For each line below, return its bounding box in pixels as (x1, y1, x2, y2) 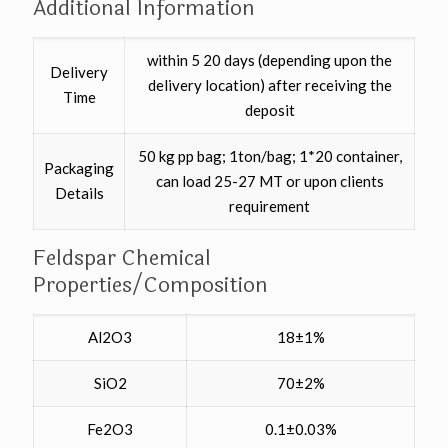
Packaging (44, 159, 114, 178)
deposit (244, 101, 295, 120)
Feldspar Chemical (33, 242, 211, 275)
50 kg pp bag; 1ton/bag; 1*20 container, (137, 147, 402, 166)
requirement (229, 197, 310, 216)
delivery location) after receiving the (147, 76, 392, 95)
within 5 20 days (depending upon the (147, 51, 392, 70)
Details (54, 184, 104, 203)
